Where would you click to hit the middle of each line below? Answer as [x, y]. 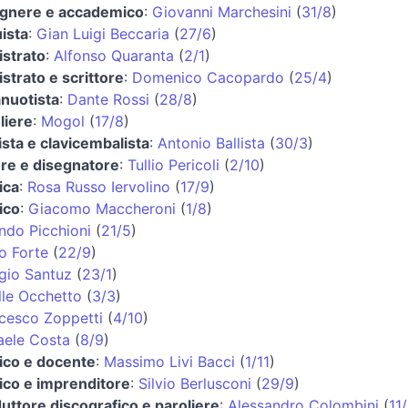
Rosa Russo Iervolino [99, 186]
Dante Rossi [108, 99]
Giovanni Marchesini [222, 11]
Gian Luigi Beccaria [103, 33]
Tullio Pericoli [173, 164]
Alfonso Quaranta [114, 55]
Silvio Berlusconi [195, 383]
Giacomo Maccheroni [102, 208]
